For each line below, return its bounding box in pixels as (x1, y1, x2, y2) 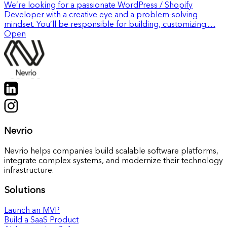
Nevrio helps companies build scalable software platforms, (4, 147, 218, 156)
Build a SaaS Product (4, 216, 79, 224)
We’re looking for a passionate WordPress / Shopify (4, 2, 193, 10)
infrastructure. (4, 166, 54, 175)
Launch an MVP (4, 206, 60, 215)
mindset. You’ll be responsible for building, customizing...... (4, 21, 215, 29)
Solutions (4, 186, 45, 196)
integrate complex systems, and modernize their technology (4, 157, 223, 165)
